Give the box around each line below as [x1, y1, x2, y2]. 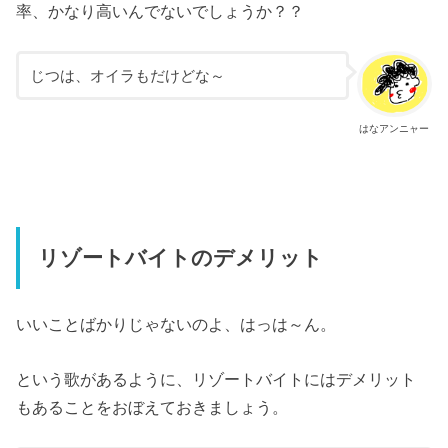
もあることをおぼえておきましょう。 [16, 397, 289, 416]
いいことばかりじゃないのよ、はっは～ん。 [16, 315, 337, 334]
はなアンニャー [359, 122, 430, 134]
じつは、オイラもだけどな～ [29, 67, 225, 84]
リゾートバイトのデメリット [37, 245, 323, 270]
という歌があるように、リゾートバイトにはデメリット [16, 369, 417, 388]
